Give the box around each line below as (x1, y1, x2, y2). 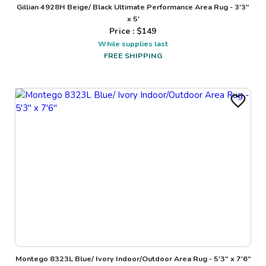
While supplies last (98, 38, 168, 49)
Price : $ (109, 25, 142, 37)
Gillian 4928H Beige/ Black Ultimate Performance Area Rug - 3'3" (17, 1, 249, 12)
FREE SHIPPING (104, 50, 162, 61)
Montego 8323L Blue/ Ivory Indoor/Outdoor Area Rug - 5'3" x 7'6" (15, 253, 251, 264)
